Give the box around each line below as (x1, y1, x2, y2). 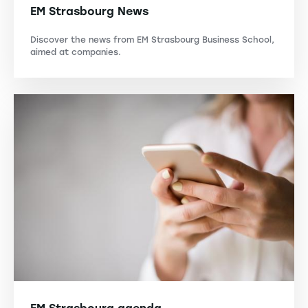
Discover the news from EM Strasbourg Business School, (30, 34, 274, 45)
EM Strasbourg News (30, 4, 148, 18)
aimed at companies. (30, 47, 121, 57)
